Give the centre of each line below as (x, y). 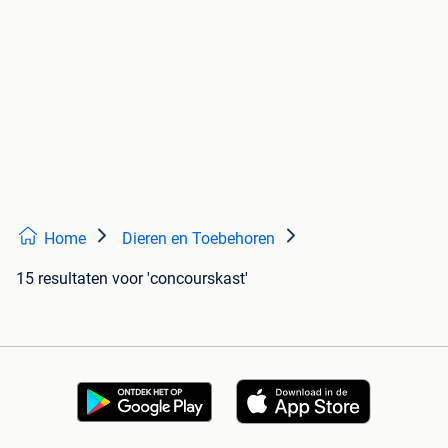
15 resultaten (62, 278)
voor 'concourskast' (180, 278)
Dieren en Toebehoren (198, 238)
